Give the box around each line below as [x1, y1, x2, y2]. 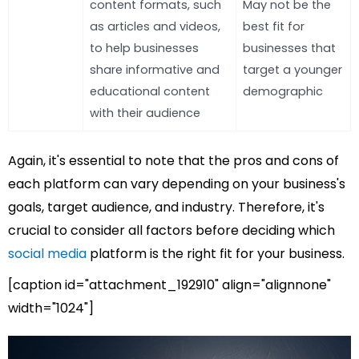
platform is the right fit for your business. [87, 244, 345, 263]
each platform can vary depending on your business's [8, 174, 345, 193]
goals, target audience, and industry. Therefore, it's [8, 197, 325, 216]
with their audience [90, 104, 200, 121]
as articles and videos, [90, 18, 220, 34]
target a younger [243, 61, 342, 78]
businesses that [243, 39, 336, 56]
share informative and [90, 61, 220, 78]
